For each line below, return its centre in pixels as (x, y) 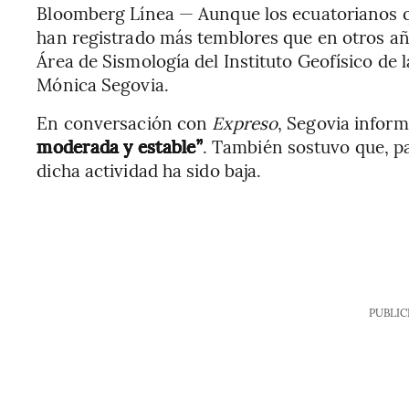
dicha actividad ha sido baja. (149, 169)
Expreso (245, 122)
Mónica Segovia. (103, 84)
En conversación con (125, 122)
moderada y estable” (120, 146)
